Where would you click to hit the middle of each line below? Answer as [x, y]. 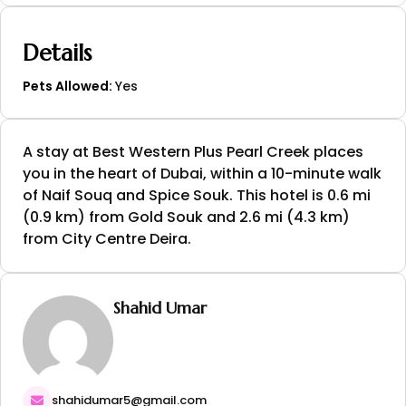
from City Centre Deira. [107, 238]
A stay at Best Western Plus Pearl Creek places [193, 151]
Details [57, 53]
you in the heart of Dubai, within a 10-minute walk [202, 173]
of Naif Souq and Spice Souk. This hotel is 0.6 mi [197, 195]
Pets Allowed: [69, 86]
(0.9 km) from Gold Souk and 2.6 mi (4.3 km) [186, 217]
